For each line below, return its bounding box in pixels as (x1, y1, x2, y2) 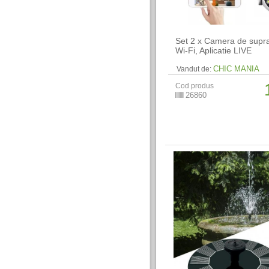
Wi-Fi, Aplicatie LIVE (175, 45, 252, 55)
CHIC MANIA (213, 64, 260, 73)
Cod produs (175, 81, 214, 90)
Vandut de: (177, 64, 212, 73)
